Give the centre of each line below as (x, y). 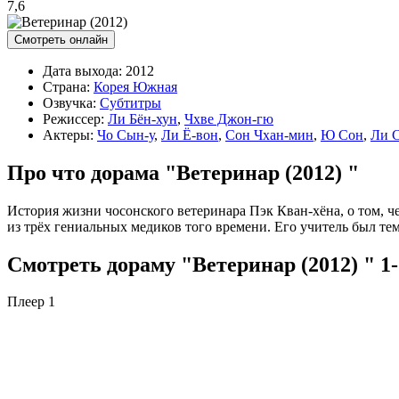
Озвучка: (69, 102)
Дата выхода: (82, 70)
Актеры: (68, 134)
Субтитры (130, 102)
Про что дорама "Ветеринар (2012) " (183, 172)
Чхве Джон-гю (229, 118)
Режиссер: (73, 118)
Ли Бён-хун (142, 118)
